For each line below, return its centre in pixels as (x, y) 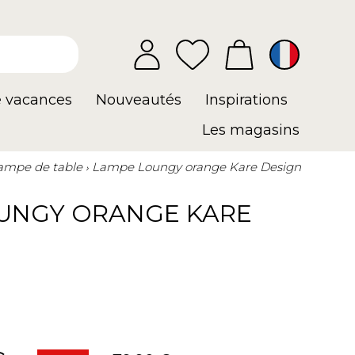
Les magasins (251, 130)
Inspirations (246, 100)
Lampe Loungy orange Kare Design (197, 167)
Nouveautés (139, 100)
